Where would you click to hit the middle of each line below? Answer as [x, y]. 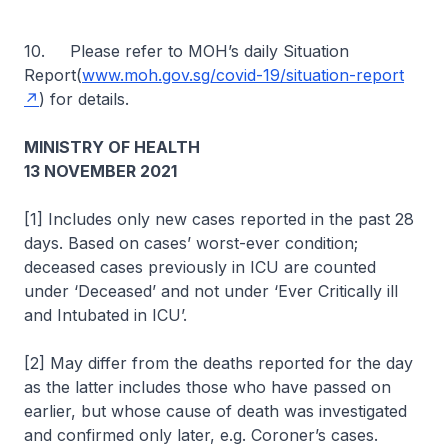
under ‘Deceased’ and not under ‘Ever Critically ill [211, 291]
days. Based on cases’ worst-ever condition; [191, 243]
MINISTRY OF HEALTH [112, 147]
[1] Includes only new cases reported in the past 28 [219, 219]
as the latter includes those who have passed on [207, 387]
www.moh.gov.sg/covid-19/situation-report [243, 75]
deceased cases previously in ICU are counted [200, 267]
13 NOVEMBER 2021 [100, 171]
